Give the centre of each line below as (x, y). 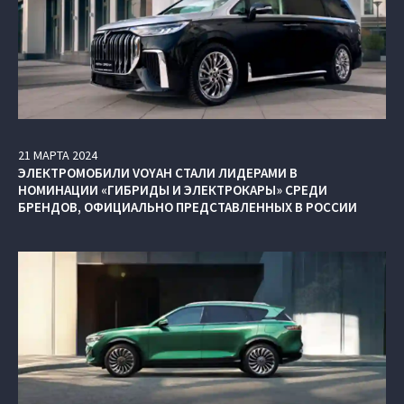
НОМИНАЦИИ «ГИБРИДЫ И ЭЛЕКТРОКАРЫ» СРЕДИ (173, 190)
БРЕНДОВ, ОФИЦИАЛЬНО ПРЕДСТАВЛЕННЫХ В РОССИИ (188, 207)
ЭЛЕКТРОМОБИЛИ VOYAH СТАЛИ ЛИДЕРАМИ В (158, 173)
